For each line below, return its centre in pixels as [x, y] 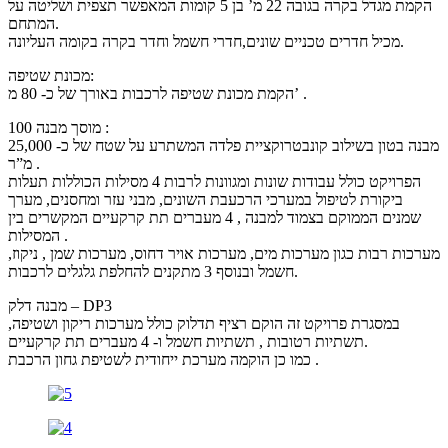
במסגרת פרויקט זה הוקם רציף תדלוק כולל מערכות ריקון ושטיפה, [204, 323]
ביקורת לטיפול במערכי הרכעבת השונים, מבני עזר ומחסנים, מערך [205, 199]
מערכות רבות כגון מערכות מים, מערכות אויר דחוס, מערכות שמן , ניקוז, [224, 253]
